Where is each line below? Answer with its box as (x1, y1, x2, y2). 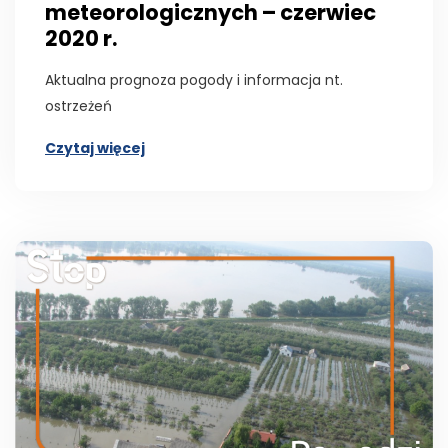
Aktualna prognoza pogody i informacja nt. (45, 69, 343, 90)
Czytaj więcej (45, 137, 145, 158)
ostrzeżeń (45, 95, 112, 116)
